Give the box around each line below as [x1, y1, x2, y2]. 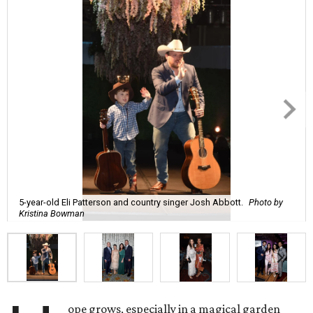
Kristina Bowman [19, 208, 85, 219]
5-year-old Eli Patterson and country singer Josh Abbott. [19, 196, 243, 208]
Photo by [249, 196, 283, 208]
